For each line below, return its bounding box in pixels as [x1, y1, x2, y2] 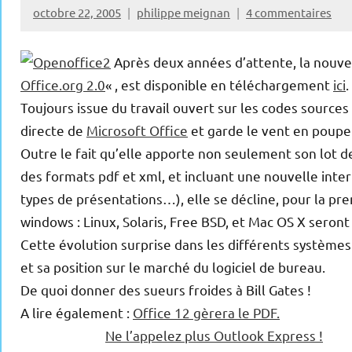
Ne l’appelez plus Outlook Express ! [105, 327, 323, 344]
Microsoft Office [86, 122, 188, 139]
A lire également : [20, 304, 133, 321]
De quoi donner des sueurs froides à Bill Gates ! [20, 281, 311, 299]
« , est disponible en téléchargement [105, 76, 333, 93]
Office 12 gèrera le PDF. [133, 304, 280, 321]
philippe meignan [137, 4, 230, 20]
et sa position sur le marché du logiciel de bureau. [20, 258, 325, 276]
